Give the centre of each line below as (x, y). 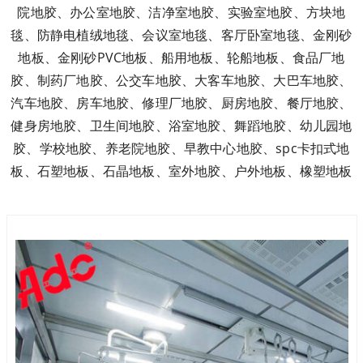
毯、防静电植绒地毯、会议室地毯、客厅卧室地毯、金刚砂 (181, 35)
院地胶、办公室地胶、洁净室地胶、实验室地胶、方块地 (181, 12)
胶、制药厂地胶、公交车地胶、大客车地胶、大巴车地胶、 (181, 80)
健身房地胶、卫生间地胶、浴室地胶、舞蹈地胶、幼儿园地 (181, 126)
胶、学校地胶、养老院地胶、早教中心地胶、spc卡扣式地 (181, 148)
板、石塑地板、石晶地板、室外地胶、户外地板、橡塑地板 (181, 171)
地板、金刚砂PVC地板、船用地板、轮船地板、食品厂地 (181, 58)
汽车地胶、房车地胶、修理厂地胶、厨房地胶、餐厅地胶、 (181, 103)
